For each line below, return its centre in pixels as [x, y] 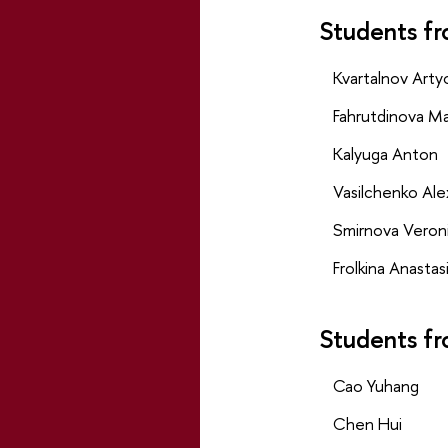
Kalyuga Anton [385, 154]
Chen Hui [367, 424]
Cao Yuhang [375, 386]
